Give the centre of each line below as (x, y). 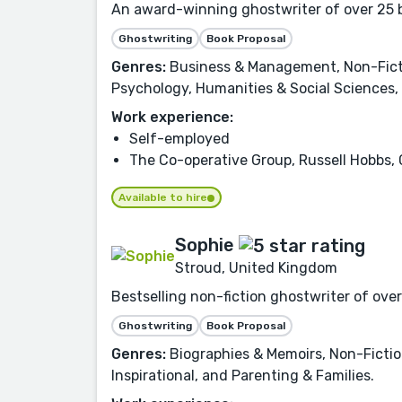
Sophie (205, 245)
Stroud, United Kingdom (256, 268)
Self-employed (179, 138)
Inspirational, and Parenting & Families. (243, 376)
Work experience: (172, 117)
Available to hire (163, 197)
